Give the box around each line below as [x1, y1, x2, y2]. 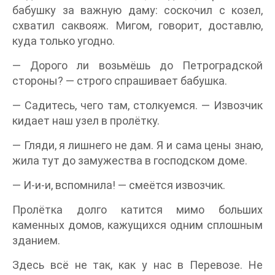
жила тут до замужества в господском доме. [12, 154, 247, 168]
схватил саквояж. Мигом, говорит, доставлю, [12, 19, 263, 33]
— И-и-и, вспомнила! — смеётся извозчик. [12, 179, 225, 192]
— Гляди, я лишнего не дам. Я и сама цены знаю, [12, 139, 263, 152]
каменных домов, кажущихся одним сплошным [12, 219, 263, 232]
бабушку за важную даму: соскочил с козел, [12, 4, 263, 17]
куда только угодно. [12, 34, 115, 48]
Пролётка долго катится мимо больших [12, 203, 263, 217]
